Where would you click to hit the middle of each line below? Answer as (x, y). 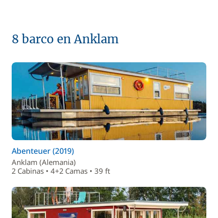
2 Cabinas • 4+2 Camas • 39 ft (61, 171)
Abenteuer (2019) (43, 151)
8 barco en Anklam (65, 39)
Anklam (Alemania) (44, 162)
